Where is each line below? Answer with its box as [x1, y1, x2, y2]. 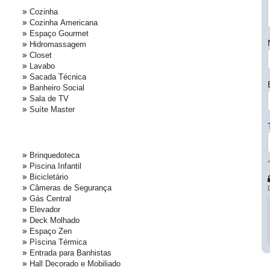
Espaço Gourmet [30, 29, 89, 39]
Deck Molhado [30, 216, 80, 225]
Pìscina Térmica [30, 237, 87, 247]
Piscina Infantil [30, 162, 81, 171]
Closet [30, 51, 52, 60]
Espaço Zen [30, 227, 72, 236]
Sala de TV [30, 94, 69, 104]
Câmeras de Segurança [30, 183, 111, 193]
